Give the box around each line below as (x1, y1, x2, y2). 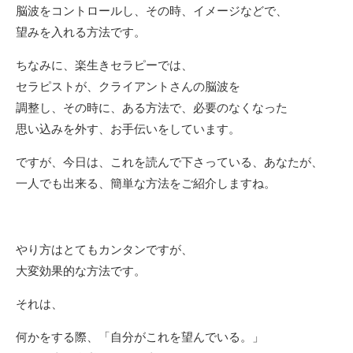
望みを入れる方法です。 (16, 25, 146, 39)
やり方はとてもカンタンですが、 (16, 243, 193, 256)
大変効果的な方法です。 (16, 264, 146, 277)
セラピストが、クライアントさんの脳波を (16, 80, 240, 93)
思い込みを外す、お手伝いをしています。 (16, 122, 240, 136)
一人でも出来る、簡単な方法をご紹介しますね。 (16, 176, 276, 190)
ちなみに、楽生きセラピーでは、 (16, 58, 193, 72)
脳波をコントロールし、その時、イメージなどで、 (16, 4, 288, 17)
